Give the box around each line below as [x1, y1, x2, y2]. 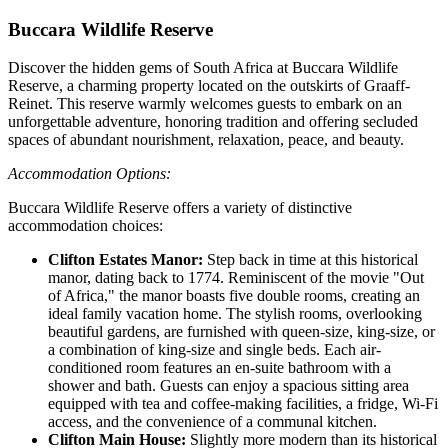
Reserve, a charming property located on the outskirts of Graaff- [8, 77, 410, 95]
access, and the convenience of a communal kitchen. [48, 413, 377, 431]
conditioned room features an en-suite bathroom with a [48, 359, 391, 377]
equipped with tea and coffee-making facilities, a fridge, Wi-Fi [48, 395, 438, 413]
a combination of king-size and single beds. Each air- [48, 341, 381, 359]
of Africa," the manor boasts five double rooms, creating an [48, 287, 420, 305]
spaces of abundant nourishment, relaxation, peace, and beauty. [8, 131, 404, 149]
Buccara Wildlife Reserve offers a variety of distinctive [8, 199, 352, 217]
